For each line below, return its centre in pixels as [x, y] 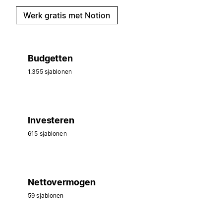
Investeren [51, 120]
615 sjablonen [47, 133]
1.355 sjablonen [50, 71]
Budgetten [50, 58]
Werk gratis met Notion [67, 15]
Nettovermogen [62, 182]
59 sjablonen [46, 195]
